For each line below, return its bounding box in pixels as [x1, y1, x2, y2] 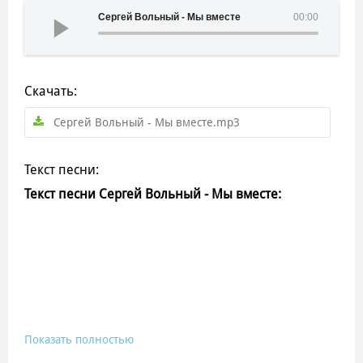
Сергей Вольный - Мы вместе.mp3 [53, 115, 240, 129]
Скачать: [24, 83, 77, 99]
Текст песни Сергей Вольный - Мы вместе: [24, 186, 281, 202]
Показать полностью [24, 332, 134, 346]
